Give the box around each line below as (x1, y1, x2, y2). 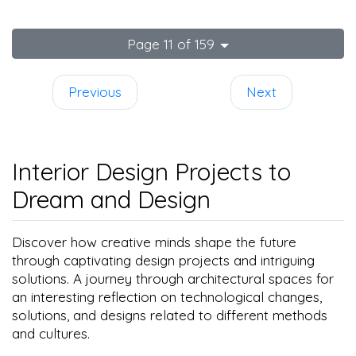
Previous (68, 83, 122, 101)
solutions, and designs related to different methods (12, 307, 327, 324)
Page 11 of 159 (127, 35, 215, 52)
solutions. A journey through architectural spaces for (12, 270, 334, 288)
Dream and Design (12, 184, 211, 215)
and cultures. (12, 325, 90, 342)
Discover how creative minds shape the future (12, 234, 296, 251)
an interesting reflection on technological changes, (12, 288, 322, 306)
